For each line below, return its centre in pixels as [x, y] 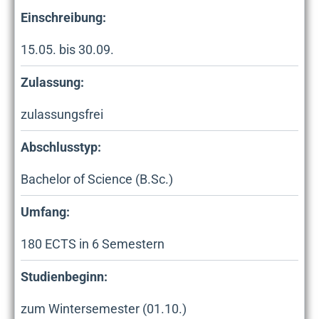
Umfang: [45, 212]
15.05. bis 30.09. [67, 50]
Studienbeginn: [64, 277]
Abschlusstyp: [61, 147]
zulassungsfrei [62, 115]
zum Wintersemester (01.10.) [104, 309]
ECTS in [67, 244]
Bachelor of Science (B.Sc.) [97, 179]
